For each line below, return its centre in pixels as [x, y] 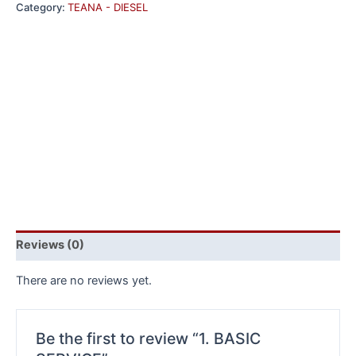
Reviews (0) [50, 245]
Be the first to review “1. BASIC [149, 338]
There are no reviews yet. [84, 281]
